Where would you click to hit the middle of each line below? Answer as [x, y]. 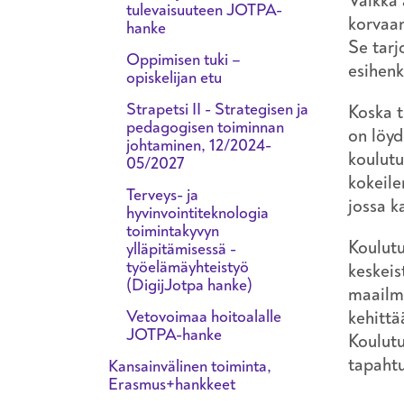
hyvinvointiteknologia [197, 212]
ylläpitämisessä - [181, 248]
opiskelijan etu [174, 77]
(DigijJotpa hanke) [189, 285]
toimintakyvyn [173, 230]
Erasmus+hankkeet [172, 384]
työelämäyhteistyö [188, 266]
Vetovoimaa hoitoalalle [204, 316]
